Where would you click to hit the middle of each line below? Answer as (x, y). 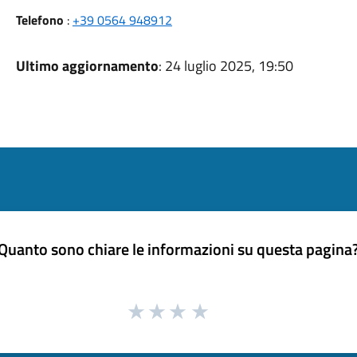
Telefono (39, 20)
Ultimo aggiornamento (87, 66)
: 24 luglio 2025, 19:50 (226, 66)
